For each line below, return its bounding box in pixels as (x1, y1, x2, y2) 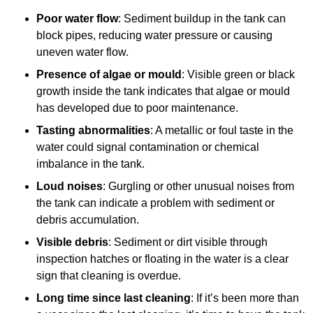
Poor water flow (36, 13, 118, 25)
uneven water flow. (36, 46, 129, 59)
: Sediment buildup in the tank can (118, 13, 286, 25)
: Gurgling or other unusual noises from (103, 180, 294, 193)
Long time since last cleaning (36, 292, 191, 305)
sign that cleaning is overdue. (36, 270, 181, 282)
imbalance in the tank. (36, 158, 145, 170)
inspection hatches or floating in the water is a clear (36, 253, 289, 265)
